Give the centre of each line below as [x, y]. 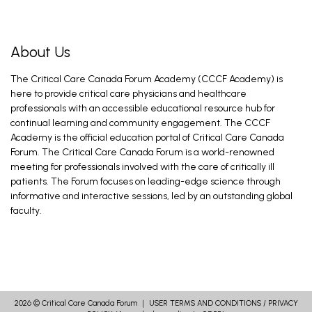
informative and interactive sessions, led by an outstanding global [151, 196]
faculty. [26, 211]
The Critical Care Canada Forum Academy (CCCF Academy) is [147, 79]
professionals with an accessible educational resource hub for [143, 108]
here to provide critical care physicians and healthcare [128, 94]
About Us [40, 52]
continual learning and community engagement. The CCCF [140, 123]
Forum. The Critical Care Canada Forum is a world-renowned [142, 152]
